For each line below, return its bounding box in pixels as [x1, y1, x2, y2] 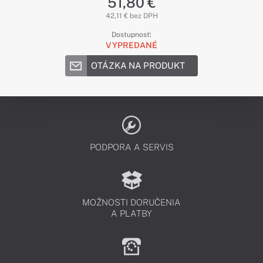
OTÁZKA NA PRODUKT [91, 60, 185, 70]
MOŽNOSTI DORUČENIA [82, 197, 181, 207]
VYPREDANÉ [106, 41, 157, 50]
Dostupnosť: [112, 31, 151, 39]
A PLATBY [111, 208, 152, 218]
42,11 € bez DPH [105, 12, 158, 20]
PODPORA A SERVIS [89, 142, 174, 152]
